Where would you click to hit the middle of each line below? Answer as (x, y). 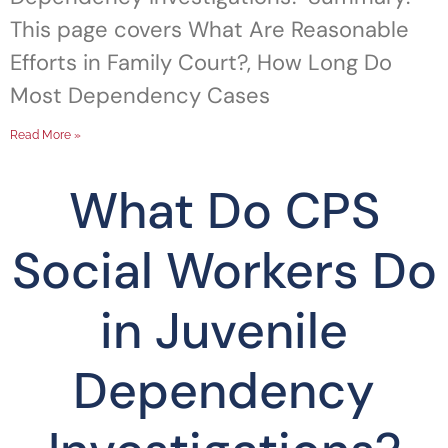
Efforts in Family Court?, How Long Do (201, 62)
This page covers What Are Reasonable (209, 29)
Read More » (45, 135)
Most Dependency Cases (140, 95)
